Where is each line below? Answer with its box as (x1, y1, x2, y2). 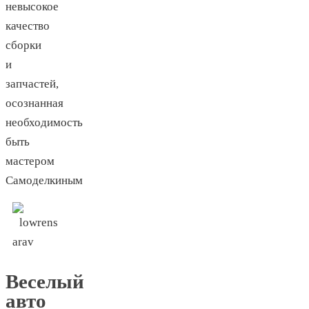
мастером (6, 154, 54, 168)
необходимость (6, 116, 83, 130)
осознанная (6, 97, 63, 110)
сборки (6, 39, 41, 52)
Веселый (6, 270, 84, 293)
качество (6, 19, 50, 33)
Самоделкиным (6, 174, 83, 188)
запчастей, (6, 77, 59, 91)
